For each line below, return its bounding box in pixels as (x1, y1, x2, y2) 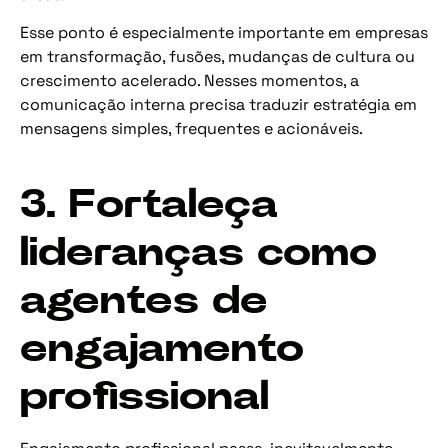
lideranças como (20, 233, 377, 274)
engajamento (20, 329, 304, 370)
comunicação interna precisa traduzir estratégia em (20, 94, 417, 116)
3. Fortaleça (20, 185, 278, 226)
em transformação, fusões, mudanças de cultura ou (20, 46, 415, 68)
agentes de (20, 281, 268, 322)
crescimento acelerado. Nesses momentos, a (20, 70, 359, 92)
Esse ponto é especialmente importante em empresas (20, 22, 428, 44)
